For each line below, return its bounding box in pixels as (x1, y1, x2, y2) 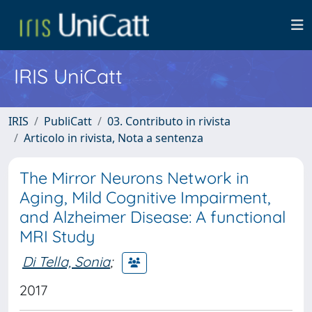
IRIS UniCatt (14, 63, 123, 88)
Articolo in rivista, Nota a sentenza (24, 130, 203, 146)
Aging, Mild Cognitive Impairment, (19, 187, 271, 208)
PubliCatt (44, 114, 92, 129)
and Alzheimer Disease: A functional (19, 207, 286, 227)
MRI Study (19, 226, 95, 247)
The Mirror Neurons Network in (19, 168, 249, 188)
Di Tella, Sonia (22, 252, 110, 270)
